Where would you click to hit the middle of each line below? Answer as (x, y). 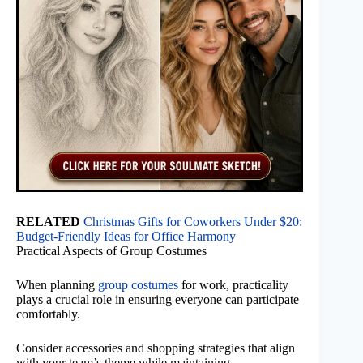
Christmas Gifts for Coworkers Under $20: (193, 222)
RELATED (48, 222)
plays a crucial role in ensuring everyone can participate (158, 300)
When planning (57, 285)
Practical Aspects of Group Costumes (111, 251)
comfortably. (48, 314)
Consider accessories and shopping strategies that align (156, 348)
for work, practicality (233, 285)
